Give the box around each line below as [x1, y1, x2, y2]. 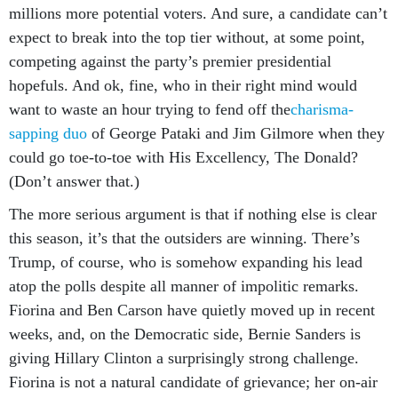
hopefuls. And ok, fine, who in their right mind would [9, 76, 357, 94]
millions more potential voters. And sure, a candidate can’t [9, 4, 387, 22]
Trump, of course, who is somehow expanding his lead [9, 253, 362, 271]
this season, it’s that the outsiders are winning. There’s [9, 229, 360, 247]
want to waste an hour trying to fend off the [9, 100, 291, 118]
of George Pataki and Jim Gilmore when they [87, 124, 385, 142]
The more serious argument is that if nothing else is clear [9, 205, 377, 223]
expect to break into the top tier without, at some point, [9, 28, 365, 46]
